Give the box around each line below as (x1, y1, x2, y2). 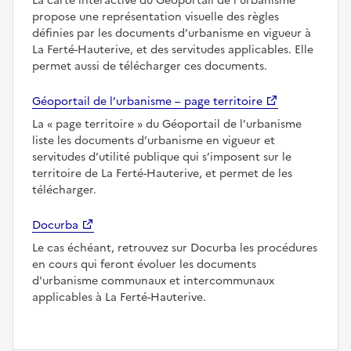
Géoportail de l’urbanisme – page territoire (32, 92, 262, 110)
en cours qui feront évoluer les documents (32, 255, 256, 273)
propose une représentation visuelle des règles (32, 8, 279, 25)
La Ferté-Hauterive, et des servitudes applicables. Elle (32, 41, 313, 58)
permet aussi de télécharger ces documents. (32, 57, 267, 74)
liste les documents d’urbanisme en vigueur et (32, 132, 275, 149)
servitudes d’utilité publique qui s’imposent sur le (32, 148, 291, 165)
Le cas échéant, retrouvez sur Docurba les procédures (32, 239, 317, 256)
